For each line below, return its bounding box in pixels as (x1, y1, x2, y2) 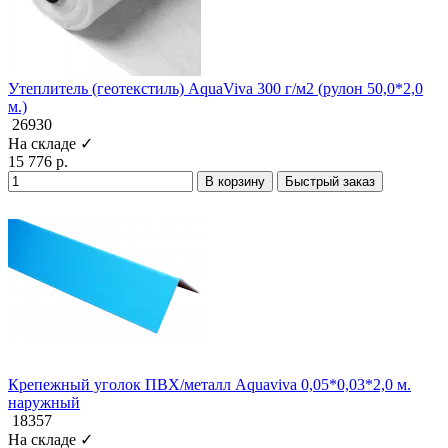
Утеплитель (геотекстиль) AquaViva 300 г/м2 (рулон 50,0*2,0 (8, 79, 423, 97)
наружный (8, 393, 80, 411)
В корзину (205, 173, 265, 189)
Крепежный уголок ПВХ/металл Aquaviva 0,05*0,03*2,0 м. (8, 375, 411, 393)
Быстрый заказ (285, 173, 375, 189)
